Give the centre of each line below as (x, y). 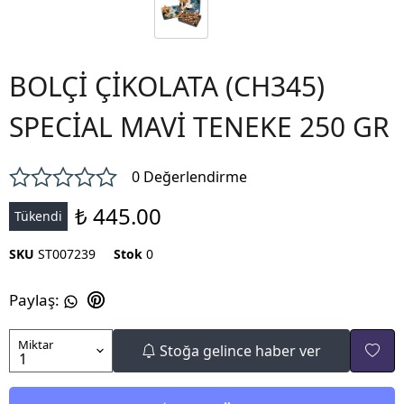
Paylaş (32, 300)
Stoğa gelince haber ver (240, 351)
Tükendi (38, 216)
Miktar (36, 345)
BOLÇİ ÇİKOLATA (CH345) (167, 87)
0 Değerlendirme (189, 177)
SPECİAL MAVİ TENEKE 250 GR (199, 127)
